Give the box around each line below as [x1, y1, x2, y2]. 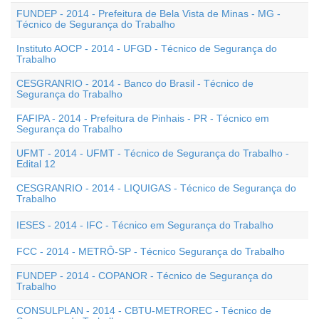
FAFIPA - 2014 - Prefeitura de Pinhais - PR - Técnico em [16, 113, 269, 124]
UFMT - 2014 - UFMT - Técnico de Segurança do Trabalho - [16, 147, 289, 159]
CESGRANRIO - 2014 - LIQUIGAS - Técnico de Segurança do [16, 182, 296, 194]
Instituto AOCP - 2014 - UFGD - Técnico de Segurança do [16, 43, 277, 54]
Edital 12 [16, 158, 56, 169]
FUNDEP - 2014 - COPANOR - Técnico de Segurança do [16, 270, 273, 281]
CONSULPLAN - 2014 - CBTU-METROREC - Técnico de [16, 305, 271, 316]
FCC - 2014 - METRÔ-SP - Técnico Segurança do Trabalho [16, 246, 285, 257]
